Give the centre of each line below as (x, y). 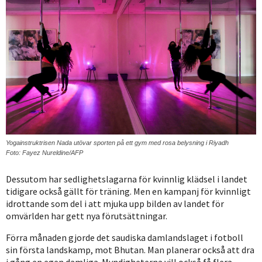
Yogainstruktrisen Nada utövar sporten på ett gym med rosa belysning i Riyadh (117, 143)
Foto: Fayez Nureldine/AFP (44, 153)
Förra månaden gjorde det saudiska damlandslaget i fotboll (125, 238)
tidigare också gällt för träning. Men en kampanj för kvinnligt (128, 192)
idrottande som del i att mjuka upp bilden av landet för (115, 204)
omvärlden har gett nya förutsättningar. (87, 216)
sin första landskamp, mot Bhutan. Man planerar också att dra (130, 250)
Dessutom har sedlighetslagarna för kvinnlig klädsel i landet (127, 179)
